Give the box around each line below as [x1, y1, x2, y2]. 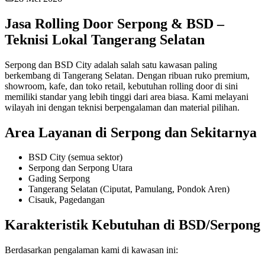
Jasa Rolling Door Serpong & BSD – [5, 15, 224, 31]
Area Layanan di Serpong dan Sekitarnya [5, 124, 257, 140]
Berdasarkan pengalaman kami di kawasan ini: [5, 245, 178, 256]
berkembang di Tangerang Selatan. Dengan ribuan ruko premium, [5, 70, 250, 80]
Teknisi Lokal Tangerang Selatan [5, 31, 205, 47]
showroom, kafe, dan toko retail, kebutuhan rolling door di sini [5, 80, 238, 91]
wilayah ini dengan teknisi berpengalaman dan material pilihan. [5, 102, 240, 112]
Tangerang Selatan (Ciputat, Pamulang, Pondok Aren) [28, 184, 230, 195]
